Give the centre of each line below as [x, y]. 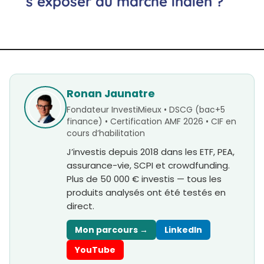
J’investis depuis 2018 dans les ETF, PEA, [151, 152]
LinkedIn [183, 230]
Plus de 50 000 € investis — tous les [144, 179]
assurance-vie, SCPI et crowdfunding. [148, 166]
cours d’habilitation [106, 133]
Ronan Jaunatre [111, 94]
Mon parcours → [111, 230]
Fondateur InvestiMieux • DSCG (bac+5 [146, 110]
